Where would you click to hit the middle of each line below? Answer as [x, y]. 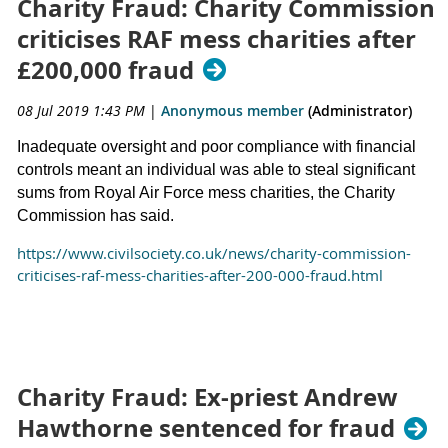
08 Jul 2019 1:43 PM [81, 110]
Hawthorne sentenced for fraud [206, 428]
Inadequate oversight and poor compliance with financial [216, 146]
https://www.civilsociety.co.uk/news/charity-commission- [214, 252]
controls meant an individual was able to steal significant [216, 169]
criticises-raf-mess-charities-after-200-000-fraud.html [200, 274]
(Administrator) [358, 110]
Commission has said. [95, 215]
